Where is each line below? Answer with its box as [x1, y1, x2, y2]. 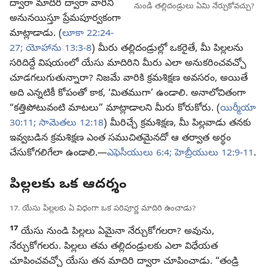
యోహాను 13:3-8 [23, 42, 92, 56]
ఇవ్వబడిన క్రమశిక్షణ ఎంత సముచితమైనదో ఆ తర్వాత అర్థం [10, 132, 231, 145]
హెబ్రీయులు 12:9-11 [172, 147, 254, 160]
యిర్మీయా [220, 102, 256, 115]
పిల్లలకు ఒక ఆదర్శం [10, 176, 127, 195]
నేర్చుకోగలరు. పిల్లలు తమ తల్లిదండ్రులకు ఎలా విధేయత [10, 240, 218, 254]
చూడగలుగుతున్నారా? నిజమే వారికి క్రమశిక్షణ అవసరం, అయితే [10, 72, 248, 86]
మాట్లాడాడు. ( [10, 27, 62, 41]
